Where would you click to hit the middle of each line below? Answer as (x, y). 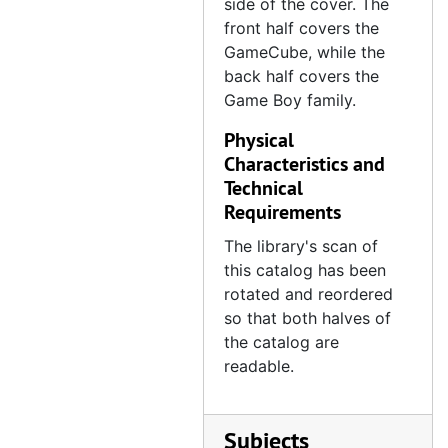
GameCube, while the (304, 52)
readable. (259, 366)
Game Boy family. (290, 100)
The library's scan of (301, 246)
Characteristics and (304, 164)
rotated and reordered (308, 294)
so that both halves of (307, 318)
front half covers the (301, 28)
